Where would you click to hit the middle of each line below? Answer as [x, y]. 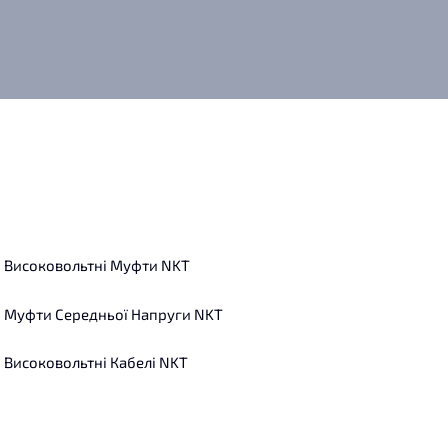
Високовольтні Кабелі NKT [96, 362]
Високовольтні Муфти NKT [97, 265]
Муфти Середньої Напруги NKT [113, 313]
